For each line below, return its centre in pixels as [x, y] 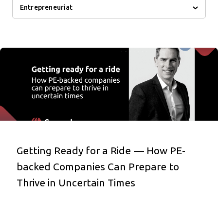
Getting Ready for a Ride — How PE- [101, 150]
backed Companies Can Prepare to [98, 166]
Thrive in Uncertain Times [76, 182]
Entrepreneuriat [46, 8]
